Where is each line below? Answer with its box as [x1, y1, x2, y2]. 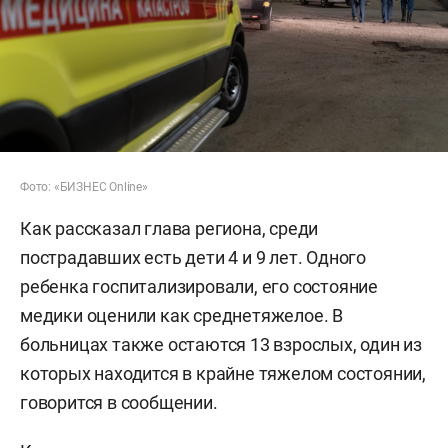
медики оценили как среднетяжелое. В [20, 305, 343, 327]
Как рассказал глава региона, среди [20, 218, 319, 240]
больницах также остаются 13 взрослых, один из [20, 334, 422, 356]
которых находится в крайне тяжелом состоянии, [20, 363, 426, 385]
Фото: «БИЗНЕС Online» [20, 180, 148, 195]
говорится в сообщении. [20, 392, 218, 414]
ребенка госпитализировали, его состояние [20, 276, 378, 298]
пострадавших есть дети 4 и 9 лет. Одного [20, 247, 366, 269]
